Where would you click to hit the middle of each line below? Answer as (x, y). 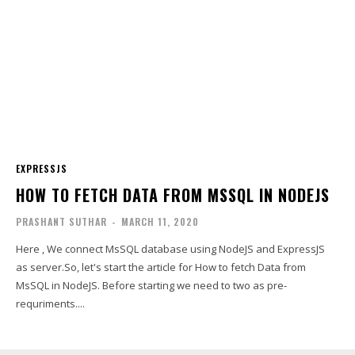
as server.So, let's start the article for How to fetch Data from (161, 267)
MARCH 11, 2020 (160, 221)
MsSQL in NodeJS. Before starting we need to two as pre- (59, 285)
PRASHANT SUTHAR (62, 221)
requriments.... (51, 303)
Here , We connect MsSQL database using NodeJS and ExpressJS (171, 248)
